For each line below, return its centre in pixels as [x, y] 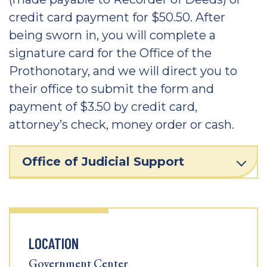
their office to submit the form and [111, 89]
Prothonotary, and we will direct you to [123, 71]
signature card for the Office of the [110, 53]
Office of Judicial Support [103, 162]
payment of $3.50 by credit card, [103, 107]
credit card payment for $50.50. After [117, 17]
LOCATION [54, 243]
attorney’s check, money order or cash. [122, 125]
